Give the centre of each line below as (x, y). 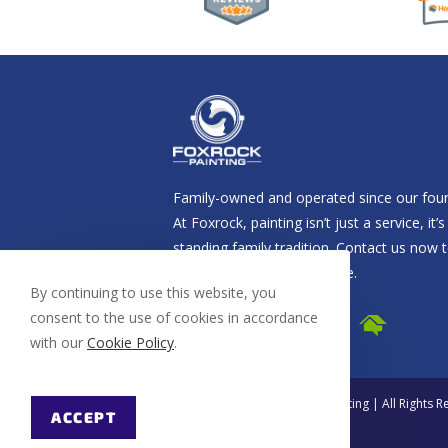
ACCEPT (83, 417)
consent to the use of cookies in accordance (174, 317)
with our (58, 342)
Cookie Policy (130, 342)
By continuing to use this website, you (153, 292)
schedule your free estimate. (264, 272)
